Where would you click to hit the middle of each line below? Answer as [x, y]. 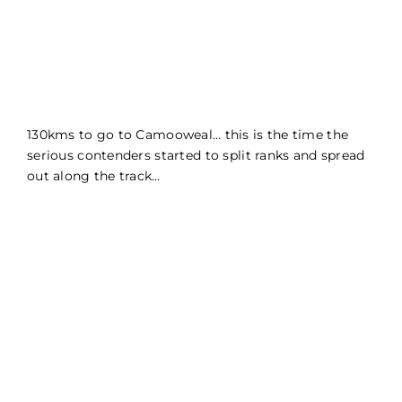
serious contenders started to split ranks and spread [196, 156]
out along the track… [94, 176]
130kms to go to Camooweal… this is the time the [188, 135]
